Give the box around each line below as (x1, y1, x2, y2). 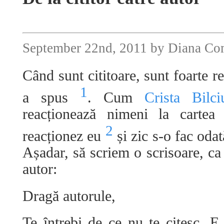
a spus (22, 89, 80, 106)
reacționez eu (22, 127, 105, 145)
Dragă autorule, (22, 187, 115, 204)
